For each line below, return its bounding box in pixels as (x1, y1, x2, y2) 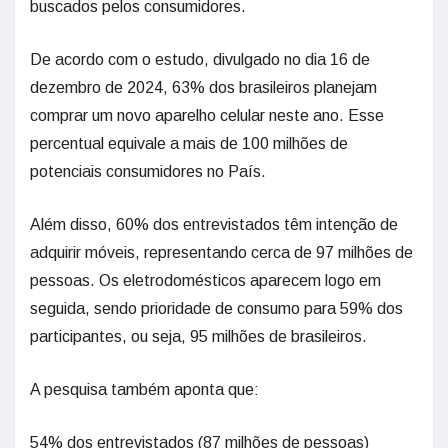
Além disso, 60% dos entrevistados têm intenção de (30, 216, 398, 233)
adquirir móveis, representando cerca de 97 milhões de (30, 244, 413, 261)
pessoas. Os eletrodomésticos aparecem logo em (30, 272, 381, 289)
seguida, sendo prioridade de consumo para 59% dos (30, 300, 403, 317)
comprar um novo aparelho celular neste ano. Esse (30, 107, 384, 124)
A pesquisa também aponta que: (30, 381, 259, 398)
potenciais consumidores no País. (30, 163, 266, 180)
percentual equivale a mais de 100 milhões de (30, 135, 348, 152)
